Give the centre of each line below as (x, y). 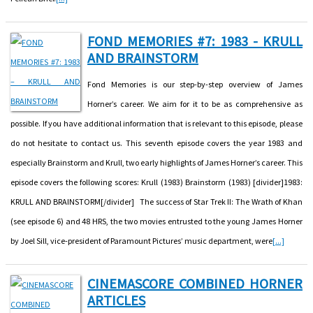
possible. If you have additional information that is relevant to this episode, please (156, 123)
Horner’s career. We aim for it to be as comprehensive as (195, 103)
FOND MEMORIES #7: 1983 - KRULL (195, 41)
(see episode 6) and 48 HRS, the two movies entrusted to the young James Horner (156, 221)
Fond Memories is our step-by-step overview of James (195, 84)
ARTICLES (116, 300)
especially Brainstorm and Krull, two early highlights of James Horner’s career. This (156, 162)
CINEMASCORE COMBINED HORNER (195, 283)
